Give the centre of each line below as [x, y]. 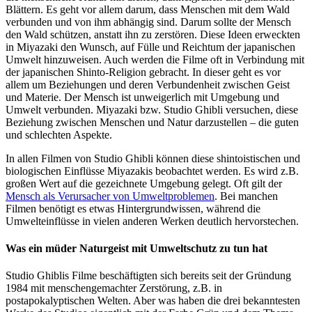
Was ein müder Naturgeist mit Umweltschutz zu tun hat [136, 249]
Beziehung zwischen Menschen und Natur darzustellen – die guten [152, 122]
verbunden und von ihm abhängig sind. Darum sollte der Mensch [148, 22]
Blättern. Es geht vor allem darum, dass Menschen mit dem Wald [148, 9]
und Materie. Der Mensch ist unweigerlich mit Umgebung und [142, 97]
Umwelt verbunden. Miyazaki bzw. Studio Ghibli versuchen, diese [152, 109]
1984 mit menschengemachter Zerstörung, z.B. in [114, 288]
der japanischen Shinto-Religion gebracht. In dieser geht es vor [143, 72]
